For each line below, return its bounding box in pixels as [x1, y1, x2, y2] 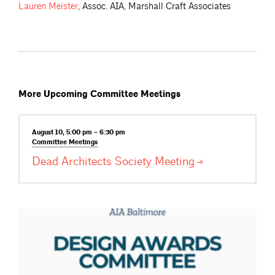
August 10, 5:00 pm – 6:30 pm [32, 128, 125, 137]
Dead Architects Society [32, 153, 155, 169]
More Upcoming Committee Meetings [18, 88, 180, 101]
